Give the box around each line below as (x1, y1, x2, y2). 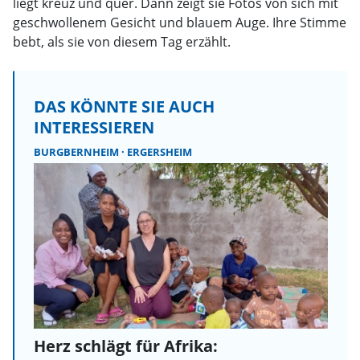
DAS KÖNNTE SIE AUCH (34, 95, 215, 117)
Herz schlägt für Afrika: (34, 334, 218, 357)
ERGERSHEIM (127, 144, 192, 159)
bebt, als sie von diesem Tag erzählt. (13, 32, 231, 51)
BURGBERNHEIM (34, 144, 121, 159)
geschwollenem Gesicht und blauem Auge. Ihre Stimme (13, 13, 346, 31)
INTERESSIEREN (34, 116, 154, 138)
